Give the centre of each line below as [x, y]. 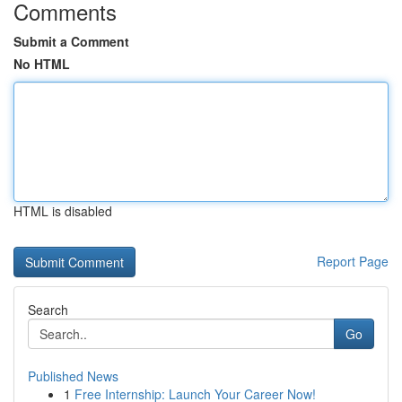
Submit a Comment [71, 41]
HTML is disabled [63, 211]
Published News [73, 376]
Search [48, 310]
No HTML [42, 64]
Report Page [353, 261]
